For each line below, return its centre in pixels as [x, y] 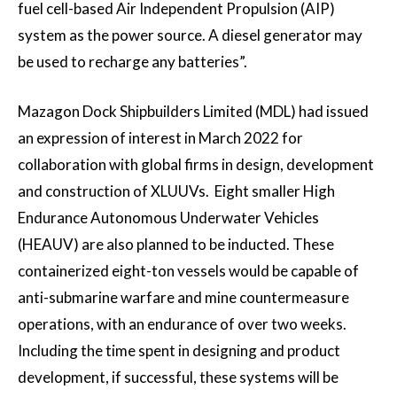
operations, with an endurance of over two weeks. [182, 324]
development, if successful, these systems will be [178, 378]
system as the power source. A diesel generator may [190, 35]
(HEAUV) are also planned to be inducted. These [176, 245]
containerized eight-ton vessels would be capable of [188, 271]
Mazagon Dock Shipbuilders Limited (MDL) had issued [193, 112]
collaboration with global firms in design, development [196, 165]
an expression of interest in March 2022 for [160, 138]
